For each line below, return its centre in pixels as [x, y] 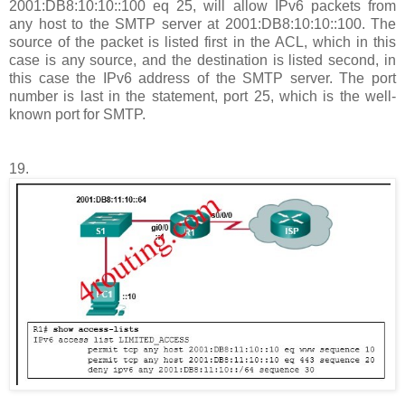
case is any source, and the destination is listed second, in [202, 60]
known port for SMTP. [77, 114]
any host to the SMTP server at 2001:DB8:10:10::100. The [202, 24]
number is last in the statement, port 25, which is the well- [202, 96]
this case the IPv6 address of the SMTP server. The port [202, 78]
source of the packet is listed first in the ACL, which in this [202, 42]
